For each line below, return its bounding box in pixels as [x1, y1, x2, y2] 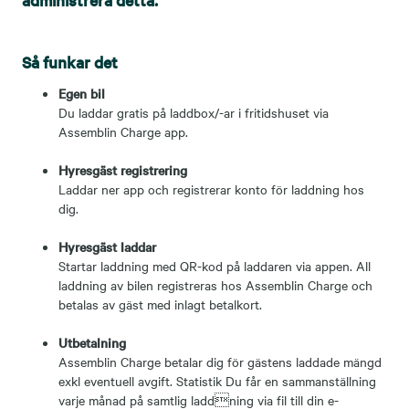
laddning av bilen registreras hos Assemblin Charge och [58, 276, 372, 294]
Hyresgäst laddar [58, 237, 156, 256]
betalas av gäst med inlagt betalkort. [58, 295, 262, 313]
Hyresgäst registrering [58, 161, 187, 179]
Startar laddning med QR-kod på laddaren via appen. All [58, 257, 371, 275]
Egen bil [58, 84, 105, 102]
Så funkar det [22, 51, 118, 72]
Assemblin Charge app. [58, 122, 188, 141]
